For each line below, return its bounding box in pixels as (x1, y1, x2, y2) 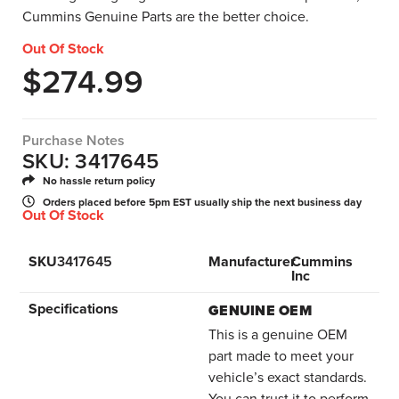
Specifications (28, 298, 119, 319)
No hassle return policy (42, 172, 155, 188)
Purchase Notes (22, 130, 125, 151)
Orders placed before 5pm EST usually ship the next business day (42, 193, 362, 209)
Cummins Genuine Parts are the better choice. (22, 6, 309, 26)
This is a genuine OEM (208, 324, 347, 344)
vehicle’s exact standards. (208, 367, 367, 387)
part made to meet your (208, 346, 354, 365)
